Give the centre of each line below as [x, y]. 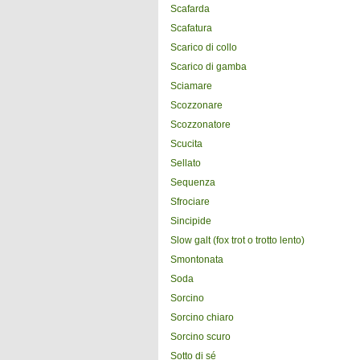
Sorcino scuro [200, 337]
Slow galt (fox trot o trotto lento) [237, 240]
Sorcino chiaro [202, 317]
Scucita [186, 144]
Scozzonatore [200, 125]
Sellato [186, 163]
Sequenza [193, 182]
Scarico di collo [204, 47]
